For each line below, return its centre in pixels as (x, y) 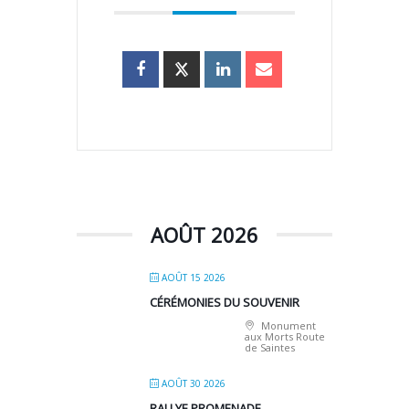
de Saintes (270, 348)
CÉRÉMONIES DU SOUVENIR (225, 303)
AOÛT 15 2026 (194, 278)
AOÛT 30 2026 (194, 384)
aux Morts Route (285, 337)
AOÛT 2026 (204, 235)
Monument (287, 326)
